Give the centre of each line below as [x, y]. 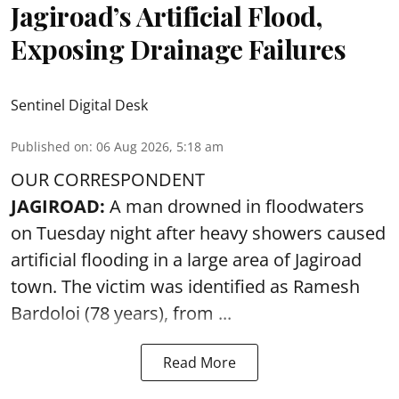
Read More [199, 362]
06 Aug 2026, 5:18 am [160, 147]
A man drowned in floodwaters [237, 206]
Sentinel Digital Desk [79, 105]
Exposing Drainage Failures [178, 49]
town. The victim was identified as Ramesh [185, 286]
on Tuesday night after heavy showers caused [198, 233]
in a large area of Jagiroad [255, 260]
